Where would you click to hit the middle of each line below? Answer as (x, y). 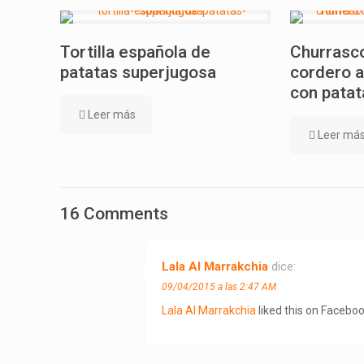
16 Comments (114, 213)
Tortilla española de (135, 52)
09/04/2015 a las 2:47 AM (219, 286)
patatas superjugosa (138, 72)
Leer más (112, 114)
